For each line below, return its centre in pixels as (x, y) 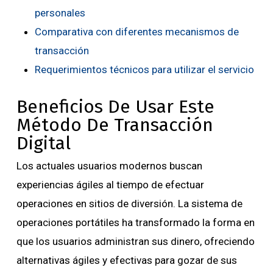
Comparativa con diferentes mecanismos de (136, 32)
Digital (43, 144)
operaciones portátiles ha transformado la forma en (135, 223)
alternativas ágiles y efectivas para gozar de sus (126, 261)
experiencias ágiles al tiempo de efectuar (110, 185)
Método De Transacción (115, 125)
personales (60, 13)
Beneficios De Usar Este (115, 107)
